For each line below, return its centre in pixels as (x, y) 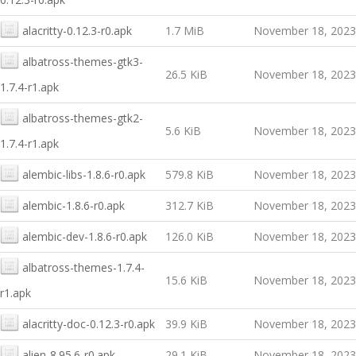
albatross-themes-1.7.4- (83, 267)
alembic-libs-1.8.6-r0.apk (84, 174)
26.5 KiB (186, 74)
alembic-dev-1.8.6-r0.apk (85, 236)
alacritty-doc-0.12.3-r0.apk (89, 324)
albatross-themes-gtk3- (83, 62)
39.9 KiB (186, 324)
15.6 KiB (186, 280)
